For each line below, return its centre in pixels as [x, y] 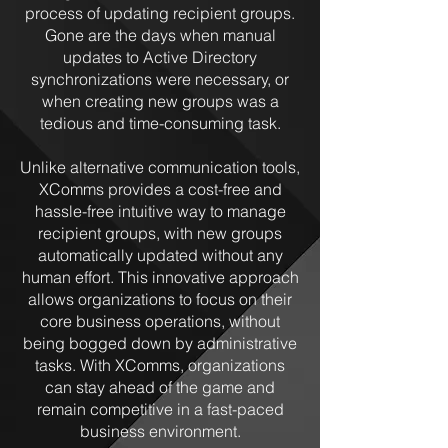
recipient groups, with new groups [160, 233]
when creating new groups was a [160, 101]
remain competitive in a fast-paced [160, 409]
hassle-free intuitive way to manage [160, 211]
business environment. [160, 431]
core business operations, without [160, 321]
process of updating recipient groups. [160, 13]
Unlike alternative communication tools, [160, 167]
